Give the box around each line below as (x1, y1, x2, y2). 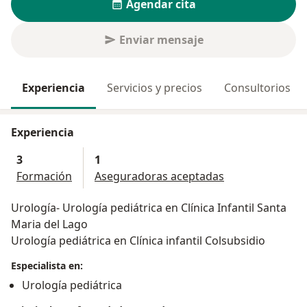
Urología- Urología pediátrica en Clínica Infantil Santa (11, 200, 286, 216)
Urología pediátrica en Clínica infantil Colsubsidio (11, 233, 265, 249)
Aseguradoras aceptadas (95, 169, 224, 184)
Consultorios (224, 80, 291, 96)
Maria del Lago (11, 217, 90, 232)
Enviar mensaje (119, 32, 204, 48)
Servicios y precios (107, 80, 202, 96)
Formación (16, 169, 72, 184)
